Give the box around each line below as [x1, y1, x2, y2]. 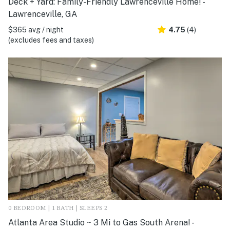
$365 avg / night [8, 26, 64, 34]
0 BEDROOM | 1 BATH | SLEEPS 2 [8, 205, 108, 212]
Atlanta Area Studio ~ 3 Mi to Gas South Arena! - [8, 217, 193, 227]
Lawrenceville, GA [8, 9, 77, 20]
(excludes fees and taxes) [8, 36, 94, 45]
